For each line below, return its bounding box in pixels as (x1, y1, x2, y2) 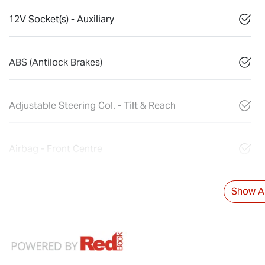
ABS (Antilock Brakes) (9, 56, 102, 69)
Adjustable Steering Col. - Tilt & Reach (9, 99, 176, 112)
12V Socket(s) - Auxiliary (9, 12, 114, 25)
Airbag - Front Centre (9, 142, 102, 155)
